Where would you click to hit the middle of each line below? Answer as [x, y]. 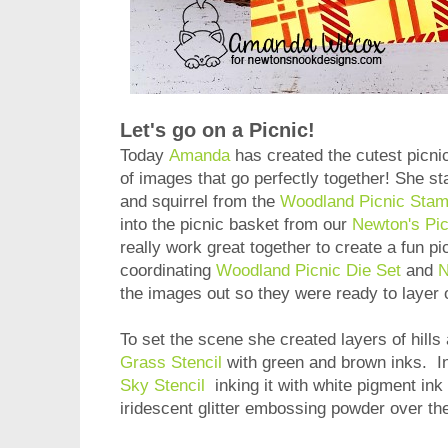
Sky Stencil [162, 386]
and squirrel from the [200, 202]
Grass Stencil [171, 363]
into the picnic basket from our [236, 225]
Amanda [199, 156]
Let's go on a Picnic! [217, 130]
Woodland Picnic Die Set [308, 271]
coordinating [168, 271]
